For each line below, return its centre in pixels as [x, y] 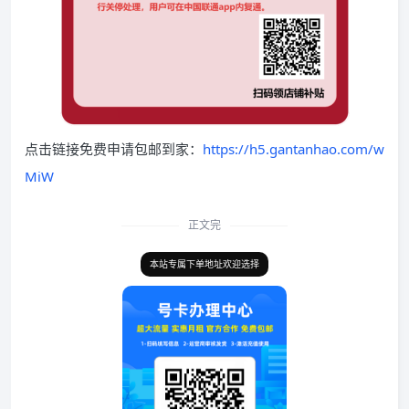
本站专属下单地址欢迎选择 [204, 264]
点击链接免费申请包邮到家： [114, 149]
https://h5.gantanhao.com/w [294, 149]
